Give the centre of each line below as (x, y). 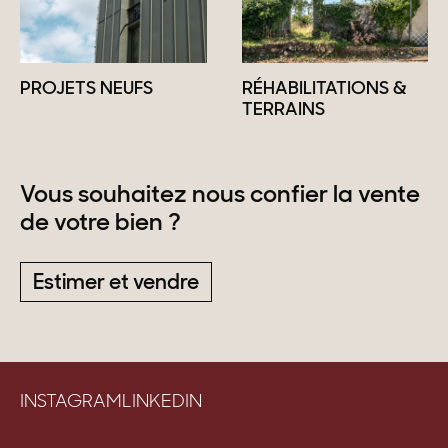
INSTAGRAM (71, 402)
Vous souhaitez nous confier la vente (220, 195)
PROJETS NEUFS (86, 89)
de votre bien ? (100, 223)
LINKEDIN (162, 402)
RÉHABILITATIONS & (324, 89)
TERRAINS (283, 110)
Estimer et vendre (116, 284)
